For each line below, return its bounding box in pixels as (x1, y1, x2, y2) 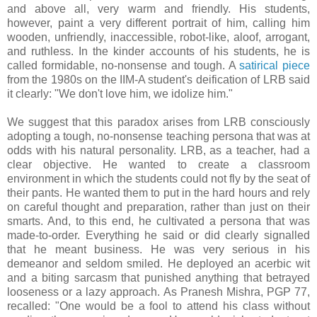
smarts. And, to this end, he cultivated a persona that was (7, 215, 310, 228)
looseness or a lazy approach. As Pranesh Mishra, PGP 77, (7, 286, 310, 299)
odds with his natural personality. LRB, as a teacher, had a (7, 144, 310, 157)
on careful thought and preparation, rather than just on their (7, 201, 310, 214)
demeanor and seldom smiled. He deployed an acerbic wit (7, 258, 310, 270)
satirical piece (239, 59, 311, 72)
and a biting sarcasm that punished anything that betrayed (7, 272, 310, 284)
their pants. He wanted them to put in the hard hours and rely (7, 187, 310, 200)
